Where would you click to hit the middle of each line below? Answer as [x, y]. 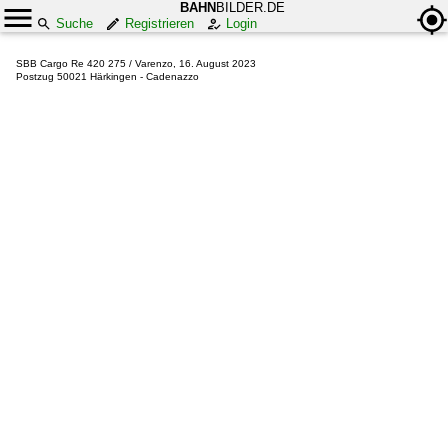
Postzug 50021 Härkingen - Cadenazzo [107, 76]
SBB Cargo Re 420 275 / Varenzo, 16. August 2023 [136, 63]
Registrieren [159, 23]
